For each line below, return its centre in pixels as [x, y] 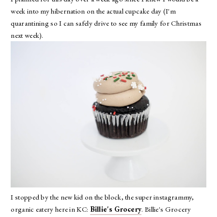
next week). [28, 35]
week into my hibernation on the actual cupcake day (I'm [93, 11]
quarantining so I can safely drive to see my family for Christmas [106, 23]
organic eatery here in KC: [50, 209]
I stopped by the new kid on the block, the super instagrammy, [102, 197]
